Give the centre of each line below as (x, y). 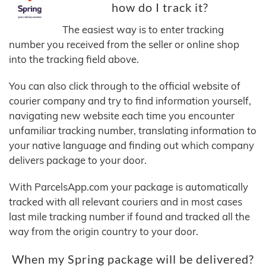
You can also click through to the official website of (125, 86)
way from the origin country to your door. (104, 232)
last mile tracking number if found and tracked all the (129, 217)
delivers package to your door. (78, 160)
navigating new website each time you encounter (122, 116)
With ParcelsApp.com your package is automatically (129, 187)
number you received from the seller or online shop (124, 45)
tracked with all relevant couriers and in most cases (126, 202)
